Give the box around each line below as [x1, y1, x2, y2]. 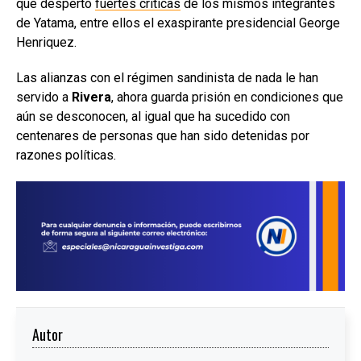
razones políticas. [16, 147, 116, 163]
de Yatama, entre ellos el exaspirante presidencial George [16, 15, 340, 31]
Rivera [68, 89, 111, 105]
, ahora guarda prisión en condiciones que [111, 89, 343, 105]
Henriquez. [16, 34, 77, 50]
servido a [16, 89, 68, 105]
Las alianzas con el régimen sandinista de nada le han [16, 69, 318, 85]
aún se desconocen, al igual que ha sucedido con [16, 108, 290, 124]
